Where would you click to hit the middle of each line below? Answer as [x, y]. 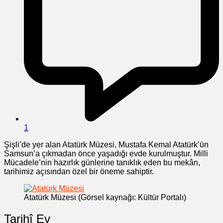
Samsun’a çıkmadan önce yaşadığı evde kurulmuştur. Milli [106, 153]
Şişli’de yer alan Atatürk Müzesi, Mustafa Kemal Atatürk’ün [106, 144]
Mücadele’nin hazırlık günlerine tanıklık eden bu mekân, [102, 162]
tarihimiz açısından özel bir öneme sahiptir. [79, 171]
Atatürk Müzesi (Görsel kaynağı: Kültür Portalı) [105, 197]
